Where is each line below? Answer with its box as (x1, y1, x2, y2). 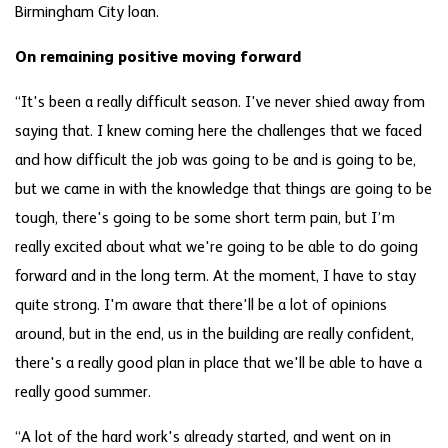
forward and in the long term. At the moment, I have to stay (15, 268, 416, 285)
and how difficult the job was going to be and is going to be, (15, 152, 416, 169)
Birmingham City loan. (15, 4, 159, 21)
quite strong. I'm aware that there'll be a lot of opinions (15, 297, 387, 314)
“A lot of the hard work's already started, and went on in (15, 429, 391, 446)
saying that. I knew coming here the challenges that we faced (15, 123, 422, 140)
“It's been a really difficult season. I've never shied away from (15, 94, 425, 111)
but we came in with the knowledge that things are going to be (15, 181, 432, 198)
